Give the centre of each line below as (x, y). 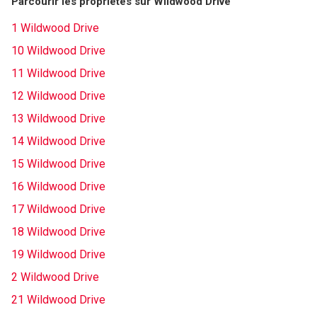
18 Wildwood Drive (58, 232)
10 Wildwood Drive (58, 51)
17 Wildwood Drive (58, 209)
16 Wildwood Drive (58, 186)
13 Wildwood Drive (58, 119)
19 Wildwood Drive (58, 254)
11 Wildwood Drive (58, 73)
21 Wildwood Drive (58, 300)
